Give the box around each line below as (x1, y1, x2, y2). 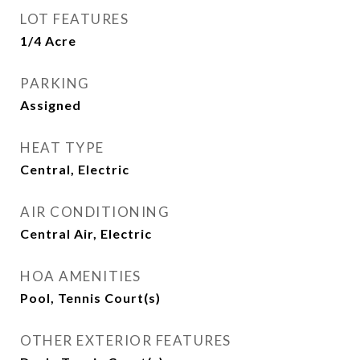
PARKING (20, 75, 90, 92)
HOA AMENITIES (20, 268, 141, 284)
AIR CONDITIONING (20, 203, 170, 220)
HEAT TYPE (20, 139, 104, 156)
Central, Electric (20, 162, 129, 177)
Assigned (20, 97, 81, 112)
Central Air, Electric (20, 226, 152, 241)
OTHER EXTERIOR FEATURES (20, 332, 231, 349)
